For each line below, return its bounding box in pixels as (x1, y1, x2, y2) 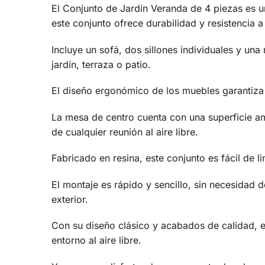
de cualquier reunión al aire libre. (51, 125, 199, 138)
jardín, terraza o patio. (51, 58, 151, 70)
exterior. (51, 193, 89, 205)
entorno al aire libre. (51, 234, 142, 247)
